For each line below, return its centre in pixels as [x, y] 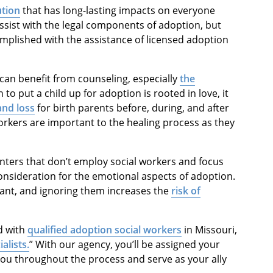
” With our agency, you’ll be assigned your [125, 245]
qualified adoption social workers [105, 230]
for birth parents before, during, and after [132, 108]
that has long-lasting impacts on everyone [118, 11]
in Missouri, [209, 230]
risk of [186, 191]
